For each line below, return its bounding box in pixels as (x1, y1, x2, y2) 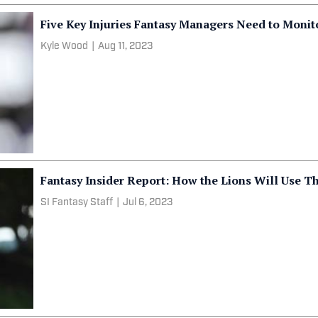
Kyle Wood (40, 40, 89, 52)
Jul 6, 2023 (123, 197, 173, 208)
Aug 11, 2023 (98, 40, 153, 52)
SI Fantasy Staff (40, 197, 114, 208)
